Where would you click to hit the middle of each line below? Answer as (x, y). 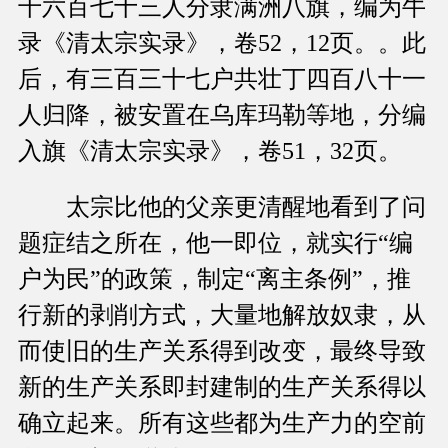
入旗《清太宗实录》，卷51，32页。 (210, 151)
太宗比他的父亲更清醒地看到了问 (222, 207)
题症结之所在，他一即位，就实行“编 (215, 243)
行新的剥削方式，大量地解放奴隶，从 (222, 315)
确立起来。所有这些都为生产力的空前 (222, 423)
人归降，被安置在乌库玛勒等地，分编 (222, 115)
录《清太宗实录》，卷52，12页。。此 (222, 43)
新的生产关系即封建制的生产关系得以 (222, 387)
